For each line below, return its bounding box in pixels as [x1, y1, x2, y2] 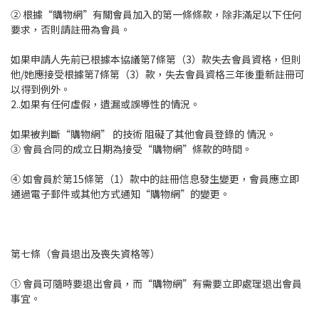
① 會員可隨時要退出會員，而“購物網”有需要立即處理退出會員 [11, 276, 302, 291]
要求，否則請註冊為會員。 [11, 22, 130, 37]
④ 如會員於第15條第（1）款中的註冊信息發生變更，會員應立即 [11, 172, 299, 187]
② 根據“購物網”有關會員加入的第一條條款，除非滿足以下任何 [11, 7, 302, 22]
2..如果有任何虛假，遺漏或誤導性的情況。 [11, 97, 200, 112]
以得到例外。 [11, 82, 70, 97]
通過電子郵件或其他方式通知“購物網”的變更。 [11, 187, 230, 202]
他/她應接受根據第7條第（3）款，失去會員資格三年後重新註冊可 [11, 67, 305, 82]
